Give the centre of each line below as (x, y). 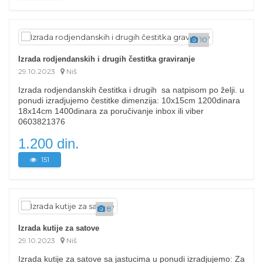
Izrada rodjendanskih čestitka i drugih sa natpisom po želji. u (131, 90)
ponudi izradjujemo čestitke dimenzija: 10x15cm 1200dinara (129, 100)
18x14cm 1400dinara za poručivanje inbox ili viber (111, 111)
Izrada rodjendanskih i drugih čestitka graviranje (107, 59)
